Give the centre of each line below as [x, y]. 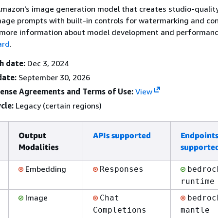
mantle [195, 210]
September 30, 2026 [53, 77]
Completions [120, 210]
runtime [198, 181]
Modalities [38, 147]
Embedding [45, 169]
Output [32, 135]
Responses [122, 169]
